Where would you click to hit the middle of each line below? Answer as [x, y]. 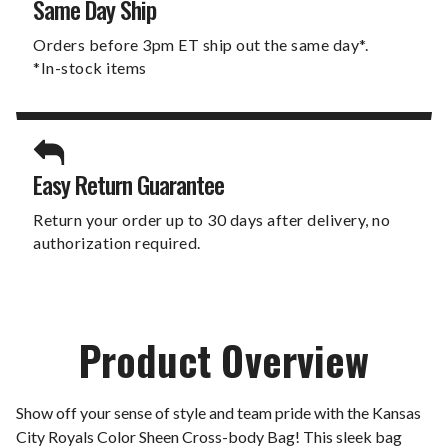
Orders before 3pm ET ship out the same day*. [200, 44]
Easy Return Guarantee [128, 183]
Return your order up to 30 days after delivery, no [211, 219]
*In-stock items [90, 67]
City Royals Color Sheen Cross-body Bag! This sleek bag [209, 436]
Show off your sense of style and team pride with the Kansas [218, 412]
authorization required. [117, 242]
